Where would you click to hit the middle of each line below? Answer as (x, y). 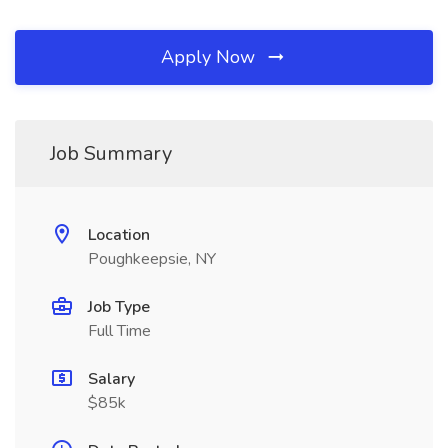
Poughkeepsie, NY (152, 259)
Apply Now (210, 57)
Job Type (119, 307)
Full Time (119, 331)
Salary (111, 379)
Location (119, 235)
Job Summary (111, 153)
